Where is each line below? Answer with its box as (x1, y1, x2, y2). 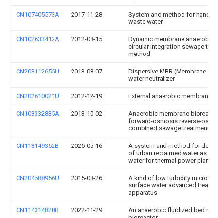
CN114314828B (16, 206, 59, 214)
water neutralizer (128, 74, 175, 82)
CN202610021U (16, 92, 59, 100)
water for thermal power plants (128, 156, 215, 164)
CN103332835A (16, 109, 59, 117)
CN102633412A (16, 35, 59, 43)
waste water (128, 18, 163, 25)
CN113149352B (16, 142, 59, 149)
